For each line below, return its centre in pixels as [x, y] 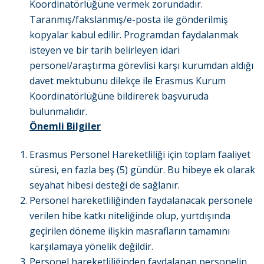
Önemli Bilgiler [65, 126]
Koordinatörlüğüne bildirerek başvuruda [119, 96]
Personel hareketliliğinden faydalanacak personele [141, 201]
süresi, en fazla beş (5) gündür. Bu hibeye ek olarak [142, 170]
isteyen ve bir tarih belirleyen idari [105, 50]
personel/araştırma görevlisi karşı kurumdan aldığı [141, 66]
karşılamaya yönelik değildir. [91, 247]
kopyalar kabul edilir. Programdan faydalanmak [134, 35]
